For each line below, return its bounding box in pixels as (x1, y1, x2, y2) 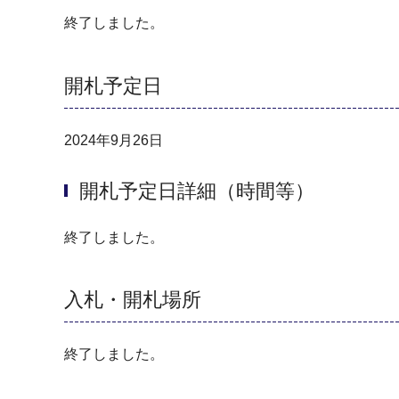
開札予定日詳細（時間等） (79, 180, 314, 203)
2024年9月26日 (64, 132, 163, 148)
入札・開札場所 (64, 289, 201, 312)
